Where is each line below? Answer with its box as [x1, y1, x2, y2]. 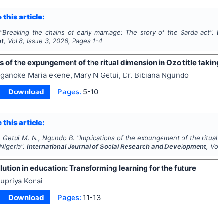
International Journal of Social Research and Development [27, 143, 207, 151]
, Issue [23, 37, 45, 45]
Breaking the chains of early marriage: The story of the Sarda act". [2, 28, 217, 36]
